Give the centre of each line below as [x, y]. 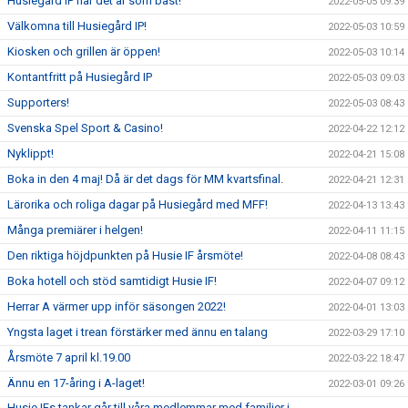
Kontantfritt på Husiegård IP [80, 77]
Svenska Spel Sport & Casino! [85, 128]
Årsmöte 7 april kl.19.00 [69, 358]
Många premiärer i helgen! [75, 230]
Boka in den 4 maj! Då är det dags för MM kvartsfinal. [145, 179]
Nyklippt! [31, 154]
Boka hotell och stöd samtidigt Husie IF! [112, 281]
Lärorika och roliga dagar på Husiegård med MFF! [138, 205]
